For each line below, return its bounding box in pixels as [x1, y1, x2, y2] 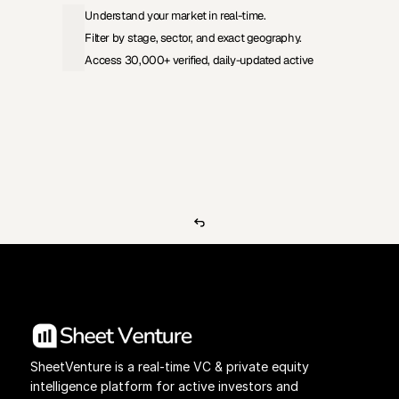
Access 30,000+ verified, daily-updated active [85, 52, 313, 68]
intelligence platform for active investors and [29, 379, 298, 394]
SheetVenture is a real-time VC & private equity [29, 359, 309, 374]
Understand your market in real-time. [85, 7, 266, 23]
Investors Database [218, 121, 322, 137]
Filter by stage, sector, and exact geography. [85, 29, 302, 45]
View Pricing [95, 121, 162, 137]
